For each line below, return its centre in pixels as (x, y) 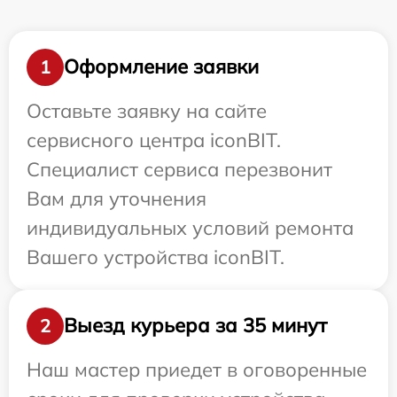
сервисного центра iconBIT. (154, 140)
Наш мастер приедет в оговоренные (197, 369)
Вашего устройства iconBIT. (156, 257)
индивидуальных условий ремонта (190, 227)
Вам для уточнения (117, 198)
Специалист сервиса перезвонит (179, 169)
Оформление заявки (161, 67)
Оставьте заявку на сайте (147, 110)
